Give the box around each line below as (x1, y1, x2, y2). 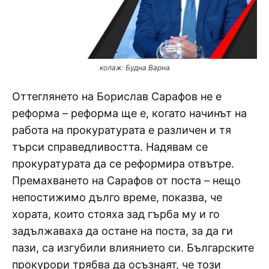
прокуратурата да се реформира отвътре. (12, 157, 234, 170)
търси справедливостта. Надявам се (12, 140, 208, 153)
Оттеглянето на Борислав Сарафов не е (12, 89, 222, 103)
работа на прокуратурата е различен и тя (12, 123, 231, 136)
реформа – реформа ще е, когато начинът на (12, 106, 247, 119)
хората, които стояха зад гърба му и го (12, 207, 220, 220)
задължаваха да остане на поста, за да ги (12, 224, 233, 237)
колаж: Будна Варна (99, 62, 170, 72)
